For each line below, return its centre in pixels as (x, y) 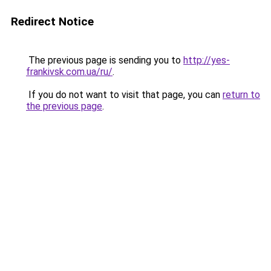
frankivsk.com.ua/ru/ (69, 72)
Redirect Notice (52, 21)
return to (241, 95)
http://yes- (207, 60)
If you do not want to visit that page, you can (124, 95)
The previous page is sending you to (105, 60)
